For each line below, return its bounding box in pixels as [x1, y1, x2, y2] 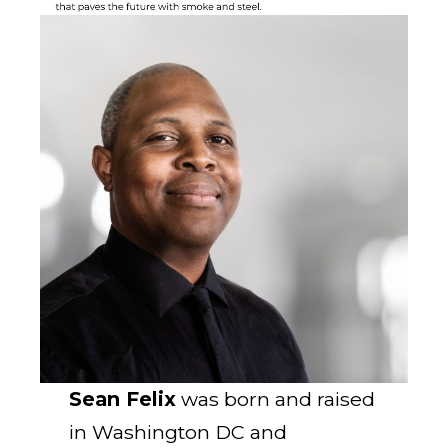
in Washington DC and [69, 420, 288, 445]
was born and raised [176, 387, 376, 412]
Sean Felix [69, 387, 177, 412]
